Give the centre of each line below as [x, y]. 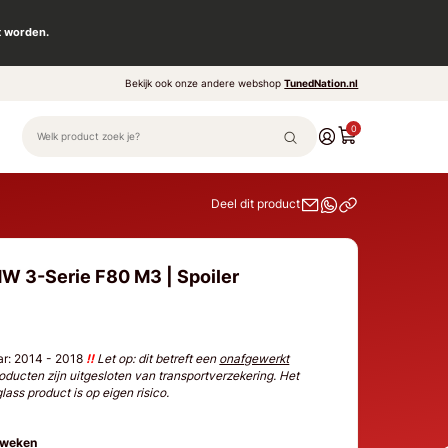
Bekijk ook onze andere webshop [205, 83]
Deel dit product [256, 204]
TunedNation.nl [321, 83]
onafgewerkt [254, 358]
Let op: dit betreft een [157, 358]
